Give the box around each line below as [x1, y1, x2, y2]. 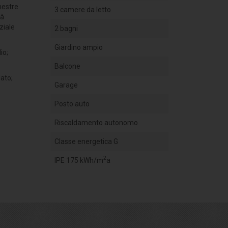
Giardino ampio [54, 43, 103, 51]
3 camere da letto [54, 5, 111, 14]
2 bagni [54, 24, 78, 33]
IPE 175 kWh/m [54, 156, 103, 164]
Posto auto [54, 99, 90, 108]
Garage [54, 80, 78, 89]
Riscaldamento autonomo [54, 118, 138, 127]
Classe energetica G [54, 137, 118, 146]
